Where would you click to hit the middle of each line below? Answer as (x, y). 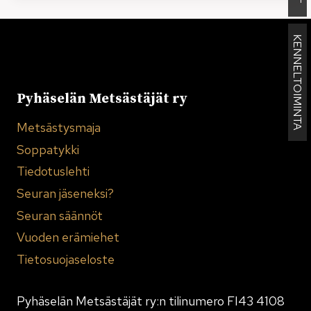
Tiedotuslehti (53, 171)
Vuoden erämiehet (68, 237)
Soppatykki (48, 149)
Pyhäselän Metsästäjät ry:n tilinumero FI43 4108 (151, 301)
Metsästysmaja (59, 128)
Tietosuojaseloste (66, 259)
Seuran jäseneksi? (65, 193)
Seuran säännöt (60, 215)
